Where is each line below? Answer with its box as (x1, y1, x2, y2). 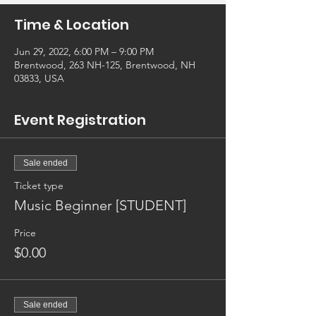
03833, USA (14, 72, 64, 85)
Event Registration (14, 110, 146, 130)
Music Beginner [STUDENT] (14, 197, 186, 214)
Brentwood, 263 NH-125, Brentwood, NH (14, 59, 195, 72)
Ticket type (14, 179, 63, 193)
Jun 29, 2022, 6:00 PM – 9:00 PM (14, 45, 154, 59)
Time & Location (14, 15, 129, 35)
